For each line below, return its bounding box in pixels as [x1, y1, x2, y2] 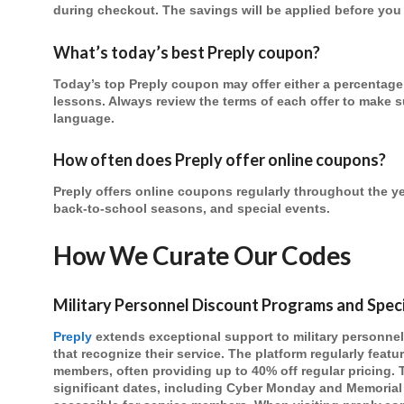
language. [53, 111, 115, 125]
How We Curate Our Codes [53, 240, 351, 271]
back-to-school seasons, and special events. [53, 202, 330, 216]
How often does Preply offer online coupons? [53, 150, 386, 170]
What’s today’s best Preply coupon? [53, 41, 320, 62]
